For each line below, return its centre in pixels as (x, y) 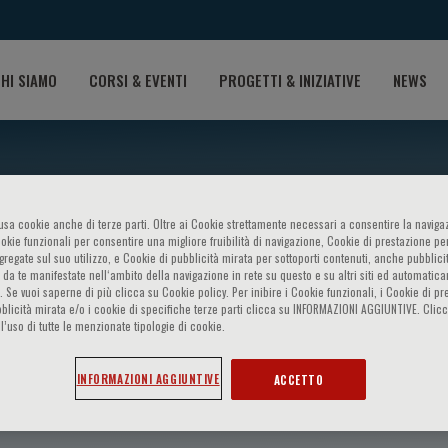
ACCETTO (298, 379)
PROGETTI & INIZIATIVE (290, 79)
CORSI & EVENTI (138, 79)
